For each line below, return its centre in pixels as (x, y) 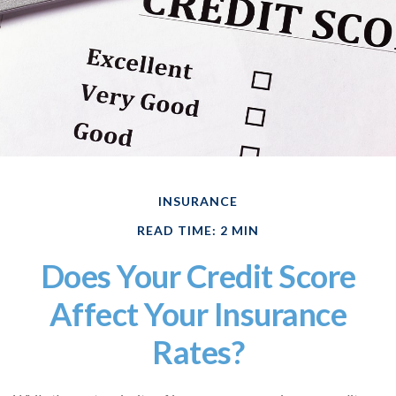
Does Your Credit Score (198, 276)
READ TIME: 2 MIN (198, 231)
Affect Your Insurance (198, 314)
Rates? (198, 352)
